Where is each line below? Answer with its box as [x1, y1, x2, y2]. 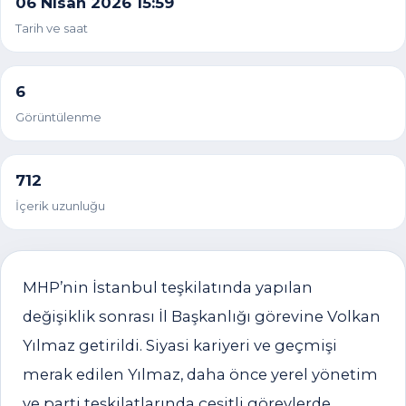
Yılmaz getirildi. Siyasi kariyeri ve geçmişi [23, 336, 337, 354]
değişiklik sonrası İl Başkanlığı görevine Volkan [23, 307, 381, 325]
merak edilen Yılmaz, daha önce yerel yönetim [23, 365, 378, 383]
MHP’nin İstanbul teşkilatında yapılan [23, 278, 313, 296]
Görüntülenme [15, 110, 101, 124]
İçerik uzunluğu [15, 198, 105, 213]
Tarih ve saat [15, 21, 88, 35]
